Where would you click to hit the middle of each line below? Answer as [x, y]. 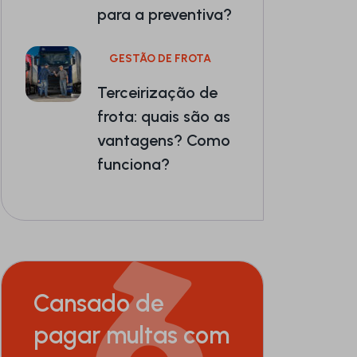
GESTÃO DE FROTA [160, 58]
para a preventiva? [165, 14]
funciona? [133, 164]
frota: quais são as [164, 116]
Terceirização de [157, 92]
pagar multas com [131, 335]
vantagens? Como [164, 140]
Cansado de [99, 303]
